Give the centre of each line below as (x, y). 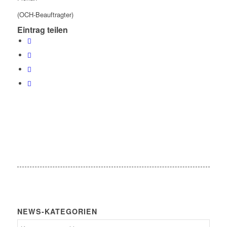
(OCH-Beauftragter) (45, 14)
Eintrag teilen (42, 29)
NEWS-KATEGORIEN (57, 211)
